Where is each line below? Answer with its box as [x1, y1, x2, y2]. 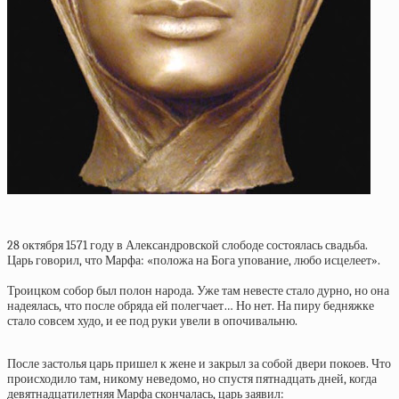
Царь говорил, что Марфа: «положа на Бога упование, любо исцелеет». [7, 253, 380, 268]
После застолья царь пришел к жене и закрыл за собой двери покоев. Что [7, 356, 391, 371]
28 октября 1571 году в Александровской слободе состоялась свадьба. [7, 238, 368, 253]
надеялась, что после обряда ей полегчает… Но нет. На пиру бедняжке [7, 298, 374, 313]
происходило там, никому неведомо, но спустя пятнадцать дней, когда [7, 371, 377, 387]
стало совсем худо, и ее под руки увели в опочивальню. [7, 313, 297, 329]
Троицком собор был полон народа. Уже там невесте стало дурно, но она [7, 283, 389, 298]
